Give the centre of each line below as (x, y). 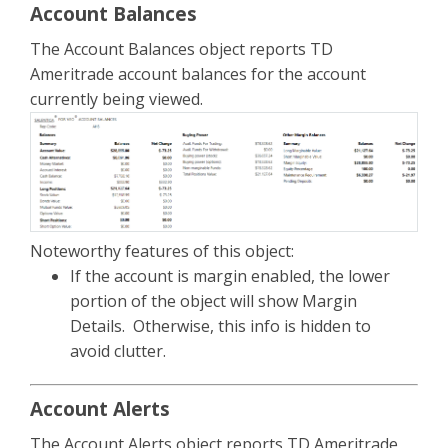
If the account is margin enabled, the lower (230, 275)
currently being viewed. (118, 98)
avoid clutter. (118, 350)
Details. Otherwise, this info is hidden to (220, 325)
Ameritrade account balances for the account (198, 73)
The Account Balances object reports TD (181, 48)
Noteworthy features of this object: (162, 250)
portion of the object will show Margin (213, 300)
